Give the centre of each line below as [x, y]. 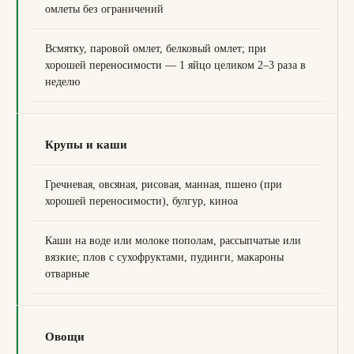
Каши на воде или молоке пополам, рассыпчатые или [173, 241]
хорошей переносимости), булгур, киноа [141, 201]
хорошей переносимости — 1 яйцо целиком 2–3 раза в [175, 65]
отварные [67, 274]
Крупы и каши [86, 145]
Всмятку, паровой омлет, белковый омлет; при [156, 49]
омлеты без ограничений [104, 9]
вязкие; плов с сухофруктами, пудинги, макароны [164, 257]
